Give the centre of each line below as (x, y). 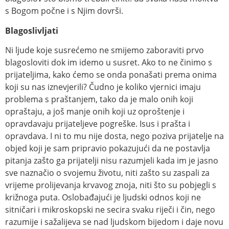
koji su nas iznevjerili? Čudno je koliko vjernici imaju (103, 87)
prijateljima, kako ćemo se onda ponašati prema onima (111, 75)
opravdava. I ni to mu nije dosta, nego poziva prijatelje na (114, 136)
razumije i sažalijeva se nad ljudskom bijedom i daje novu (114, 222)
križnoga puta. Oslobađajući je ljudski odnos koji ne (103, 198)
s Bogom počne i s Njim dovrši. (64, 11)
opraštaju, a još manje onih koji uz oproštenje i (95, 112)
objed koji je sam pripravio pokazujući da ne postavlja (108, 148)
